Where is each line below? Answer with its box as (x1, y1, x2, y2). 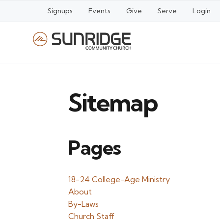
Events (88, 6, 110, 15)
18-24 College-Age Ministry (68, 174, 170, 184)
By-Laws (68, 199, 99, 209)
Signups (47, 6, 73, 15)
